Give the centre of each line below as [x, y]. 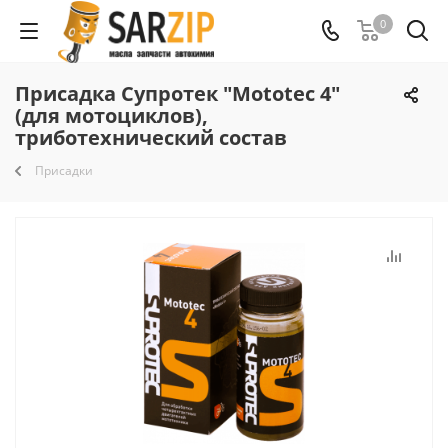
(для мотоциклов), [111, 115]
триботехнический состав [151, 137]
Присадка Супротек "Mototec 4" [177, 93]
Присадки [64, 170]
